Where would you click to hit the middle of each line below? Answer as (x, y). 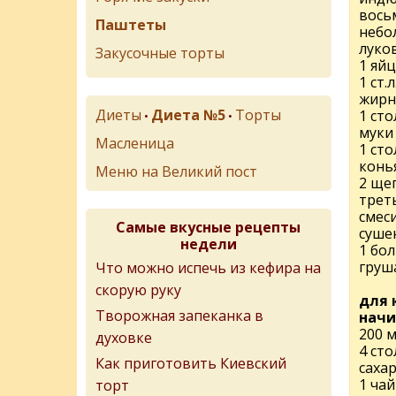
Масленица (135, 143)
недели (208, 244)
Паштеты (131, 25)
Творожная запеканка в (179, 316)
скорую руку (138, 288)
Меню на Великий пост (176, 171)
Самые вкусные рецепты (209, 227)
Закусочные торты (160, 53)
